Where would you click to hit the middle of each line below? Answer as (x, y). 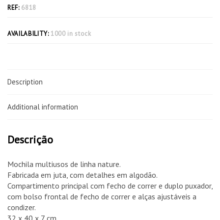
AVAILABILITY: (29, 33)
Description (25, 82)
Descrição (30, 139)
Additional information (43, 107)
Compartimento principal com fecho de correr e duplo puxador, (110, 185)
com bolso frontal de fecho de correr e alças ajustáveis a (102, 196)
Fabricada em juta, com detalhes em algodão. (82, 175)
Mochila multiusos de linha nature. (64, 164)
